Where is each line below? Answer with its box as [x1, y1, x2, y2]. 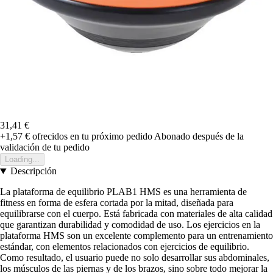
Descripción [10, 166, 57, 177]
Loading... [5, 155, 40, 165]
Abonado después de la [154, 131, 244, 142]
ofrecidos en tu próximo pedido [30, 131, 152, 142]
